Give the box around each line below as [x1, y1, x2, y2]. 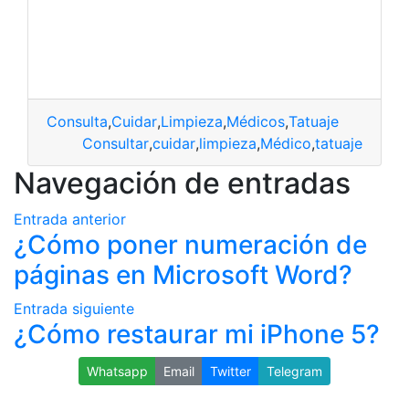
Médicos [226, 112, 285, 131]
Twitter [210, 363, 251, 379]
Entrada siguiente [14, 299, 134, 318]
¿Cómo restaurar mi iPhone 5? [14, 319, 380, 350]
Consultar [82, 134, 149, 152]
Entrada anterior [14, 210, 126, 228]
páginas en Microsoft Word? [14, 259, 352, 290]
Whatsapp [87, 363, 148, 379]
